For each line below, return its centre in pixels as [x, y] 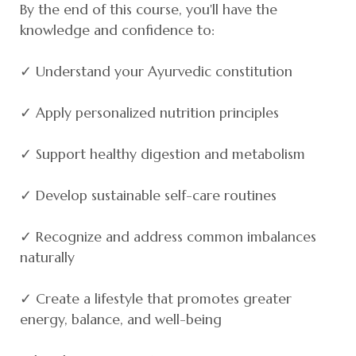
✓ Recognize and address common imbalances [168, 236]
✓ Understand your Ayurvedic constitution [156, 71]
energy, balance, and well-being [121, 319]
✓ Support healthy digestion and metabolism [163, 154]
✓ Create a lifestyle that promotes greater [156, 298]
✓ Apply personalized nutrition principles [149, 112]
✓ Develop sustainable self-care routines [148, 195]
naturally [47, 257]
